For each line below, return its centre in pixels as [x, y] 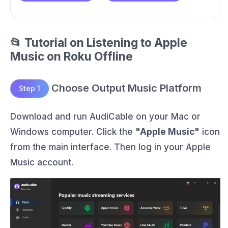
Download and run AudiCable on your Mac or [105, 117]
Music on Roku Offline [72, 56]
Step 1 [30, 89]
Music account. [42, 163]
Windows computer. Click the [73, 132]
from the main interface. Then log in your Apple [110, 147]
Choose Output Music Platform [125, 88]
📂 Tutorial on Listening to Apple [99, 42]
